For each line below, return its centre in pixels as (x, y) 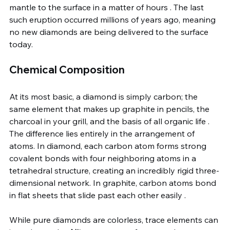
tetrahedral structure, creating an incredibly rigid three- (114, 170)
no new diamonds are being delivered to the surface (110, 32)
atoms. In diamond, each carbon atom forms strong (109, 146)
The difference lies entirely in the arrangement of (103, 133)
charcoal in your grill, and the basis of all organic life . (110, 121)
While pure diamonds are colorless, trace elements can (115, 220)
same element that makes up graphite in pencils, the (110, 109)
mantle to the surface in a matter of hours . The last (108, 7)
